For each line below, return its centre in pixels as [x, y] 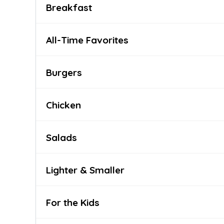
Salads [61, 137]
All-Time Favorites [87, 40]
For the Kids [73, 202]
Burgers [64, 72]
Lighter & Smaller [85, 170]
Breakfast [69, 7]
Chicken [63, 105]
